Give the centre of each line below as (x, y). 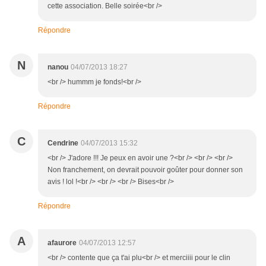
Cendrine (63, 143)
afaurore (62, 243)
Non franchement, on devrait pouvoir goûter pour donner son (145, 170)
